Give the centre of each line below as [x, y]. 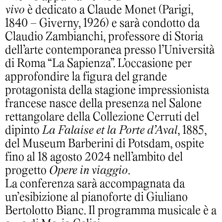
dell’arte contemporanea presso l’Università [110, 50]
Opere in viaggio [88, 171]
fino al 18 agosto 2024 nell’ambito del [94, 157]
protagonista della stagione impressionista [107, 90]
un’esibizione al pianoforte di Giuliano [96, 197]
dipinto [24, 131]
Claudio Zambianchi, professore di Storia [104, 37]
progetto [27, 171]
